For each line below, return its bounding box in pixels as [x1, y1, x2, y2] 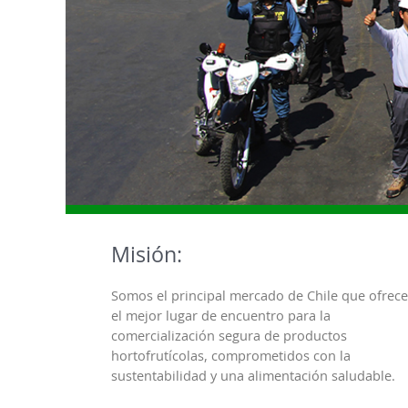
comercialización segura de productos [111, 326, 347, 345]
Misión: [111, 239, 182, 270]
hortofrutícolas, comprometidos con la [111, 346, 351, 365]
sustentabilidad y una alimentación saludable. [111, 366, 395, 385]
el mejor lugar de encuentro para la [111, 306, 331, 325]
